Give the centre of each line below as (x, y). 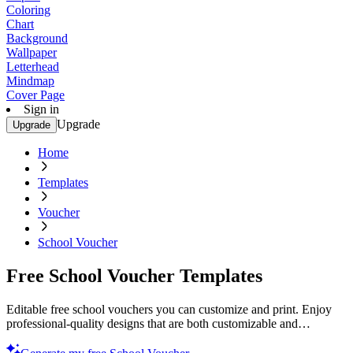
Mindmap (30, 81)
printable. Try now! (54, 337)
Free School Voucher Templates (134, 275)
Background (37, 38)
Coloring (28, 10)
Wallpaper (32, 52)
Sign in (41, 109)
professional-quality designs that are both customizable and (152, 323)
